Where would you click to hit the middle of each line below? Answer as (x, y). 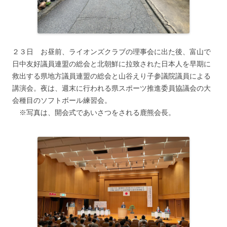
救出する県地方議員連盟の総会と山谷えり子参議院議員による (111, 76)
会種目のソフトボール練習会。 (62, 100)
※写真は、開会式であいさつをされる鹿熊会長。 (94, 112)
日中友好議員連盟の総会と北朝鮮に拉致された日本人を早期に (111, 64)
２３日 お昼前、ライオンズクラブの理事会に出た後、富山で (111, 51)
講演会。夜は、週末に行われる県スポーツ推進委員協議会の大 (111, 88)
